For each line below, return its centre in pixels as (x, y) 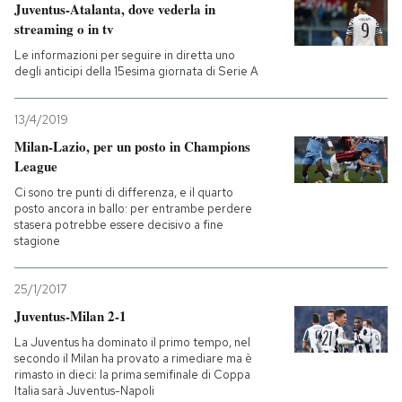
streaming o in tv (64, 29)
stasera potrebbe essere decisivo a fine (119, 225)
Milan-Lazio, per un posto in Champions (132, 146)
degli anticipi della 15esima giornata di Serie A (136, 71)
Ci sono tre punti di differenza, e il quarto (124, 192)
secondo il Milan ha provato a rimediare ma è (133, 358)
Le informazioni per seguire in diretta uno (125, 55)
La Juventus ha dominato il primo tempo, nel (132, 342)
